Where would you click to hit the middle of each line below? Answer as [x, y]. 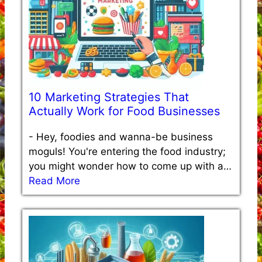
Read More [54, 180]
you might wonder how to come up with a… [130, 166]
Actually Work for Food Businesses [124, 111]
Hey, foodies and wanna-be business [125, 137]
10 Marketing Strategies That [109, 97]
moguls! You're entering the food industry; [127, 151]
